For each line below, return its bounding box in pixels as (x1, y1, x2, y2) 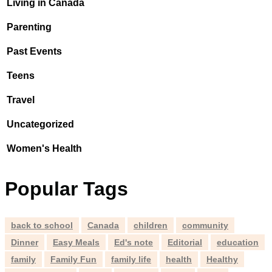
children (134, 220, 168, 231)
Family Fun (50, 254, 97, 265)
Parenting (7, 22, 52, 33)
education (217, 237, 259, 248)
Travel (7, 95, 35, 106)
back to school (11, 220, 73, 231)
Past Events (7, 46, 62, 57)
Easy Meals (53, 237, 100, 248)
